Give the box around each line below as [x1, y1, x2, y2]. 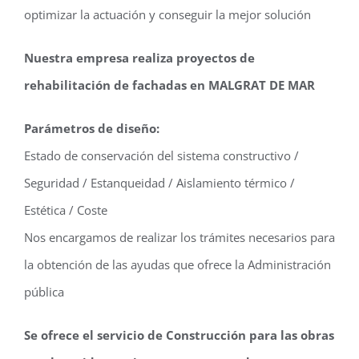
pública [24, 283, 64, 300]
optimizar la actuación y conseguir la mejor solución [24, 6, 311, 22]
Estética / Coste [24, 201, 107, 218]
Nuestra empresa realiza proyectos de [24, 49, 255, 66]
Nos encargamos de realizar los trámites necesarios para [24, 228, 335, 245]
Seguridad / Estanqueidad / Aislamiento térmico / [24, 174, 295, 191]
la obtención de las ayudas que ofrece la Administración [24, 256, 331, 272]
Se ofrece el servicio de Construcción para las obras [24, 326, 334, 343]
